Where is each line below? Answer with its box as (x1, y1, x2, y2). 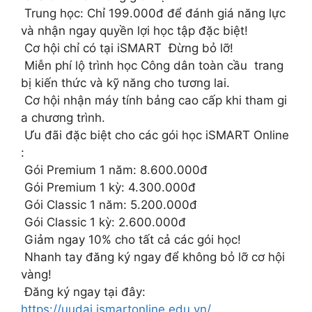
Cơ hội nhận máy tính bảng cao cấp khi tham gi (21, 93, 287, 108)
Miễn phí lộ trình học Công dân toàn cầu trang (21, 58, 287, 73)
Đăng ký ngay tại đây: (21, 285, 146, 299)
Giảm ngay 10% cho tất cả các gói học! (21, 233, 241, 247)
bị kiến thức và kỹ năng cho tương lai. (21, 76, 230, 91)
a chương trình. (21, 111, 105, 125)
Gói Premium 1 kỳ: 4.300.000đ (21, 180, 196, 195)
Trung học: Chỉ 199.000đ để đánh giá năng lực (21, 6, 289, 21)
